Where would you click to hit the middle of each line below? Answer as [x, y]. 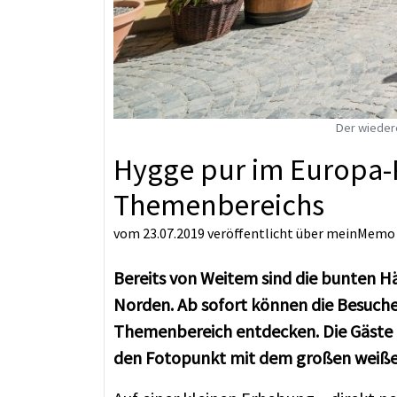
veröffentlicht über [267, 234]
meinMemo [361, 234]
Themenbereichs [219, 205]
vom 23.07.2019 [159, 234]
